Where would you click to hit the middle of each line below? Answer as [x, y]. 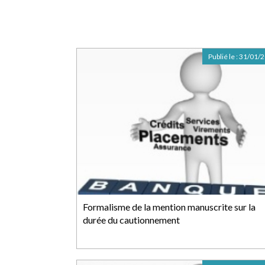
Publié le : [224, 56]
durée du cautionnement [131, 220]
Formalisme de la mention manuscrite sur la [169, 207]
